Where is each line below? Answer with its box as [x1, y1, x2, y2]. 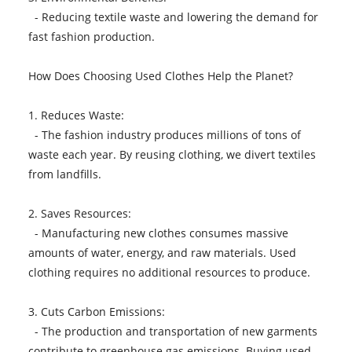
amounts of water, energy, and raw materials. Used [27, 244, 296, 260]
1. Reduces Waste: [27, 107, 130, 123]
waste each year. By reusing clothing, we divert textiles [27, 146, 316, 162]
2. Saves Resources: [27, 205, 137, 221]
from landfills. [27, 166, 108, 181]
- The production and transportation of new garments [27, 323, 317, 339]
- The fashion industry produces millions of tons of [27, 126, 301, 142]
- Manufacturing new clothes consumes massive [27, 225, 288, 240]
